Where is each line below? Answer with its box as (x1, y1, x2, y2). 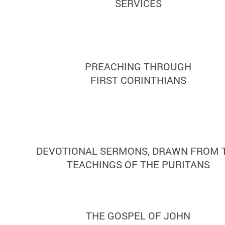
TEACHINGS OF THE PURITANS (66, 158, 210, 171)
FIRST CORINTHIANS (90, 73, 186, 86)
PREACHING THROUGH (85, 59, 191, 73)
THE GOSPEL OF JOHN (86, 209, 190, 222)
